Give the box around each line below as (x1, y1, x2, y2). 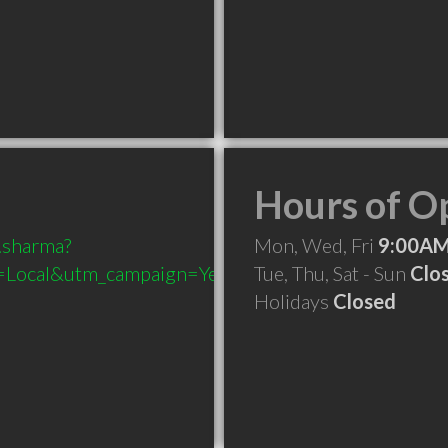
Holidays (254, 289, 333, 313)
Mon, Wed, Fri (254, 233, 378, 257)
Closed (333, 289, 396, 313)
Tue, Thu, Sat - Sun (254, 261, 410, 285)
